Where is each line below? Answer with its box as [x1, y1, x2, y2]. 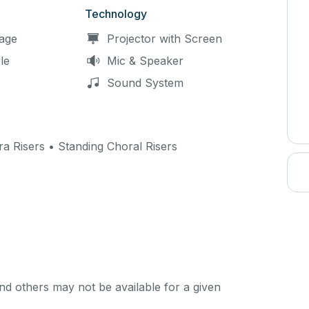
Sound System [106, 76, 183, 90]
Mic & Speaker [106, 54, 183, 68]
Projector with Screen [106, 32, 222, 46]
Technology [84, 7, 147, 21]
